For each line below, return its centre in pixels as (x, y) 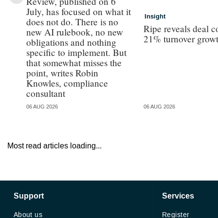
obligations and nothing (71, 42)
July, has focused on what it (78, 11)
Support (28, 196)
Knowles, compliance (67, 83)
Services (178, 196)
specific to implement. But (76, 52)
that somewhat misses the (74, 62)
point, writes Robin (62, 73)
